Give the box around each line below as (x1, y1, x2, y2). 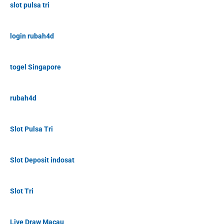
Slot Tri (10, 187, 33, 195)
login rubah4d (10, 32, 54, 40)
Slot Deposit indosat (10, 156, 74, 164)
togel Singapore (10, 63, 61, 71)
